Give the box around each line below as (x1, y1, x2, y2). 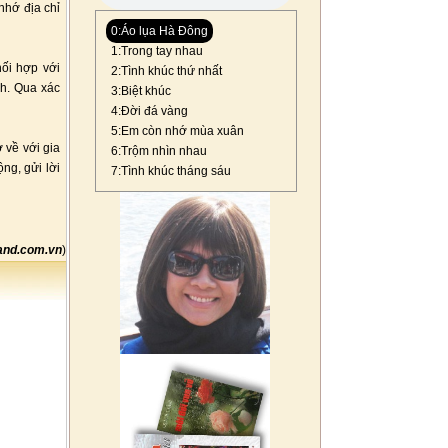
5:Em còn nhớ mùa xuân (111, 124, 244, 138)
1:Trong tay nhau (111, 44, 203, 58)
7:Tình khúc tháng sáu (111, 164, 231, 178)
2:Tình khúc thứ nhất (111, 64, 222, 78)
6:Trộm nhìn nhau (111, 144, 207, 158)
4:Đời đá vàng (111, 104, 188, 118)
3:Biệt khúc (111, 84, 171, 98)
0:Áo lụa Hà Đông (111, 24, 208, 38)
